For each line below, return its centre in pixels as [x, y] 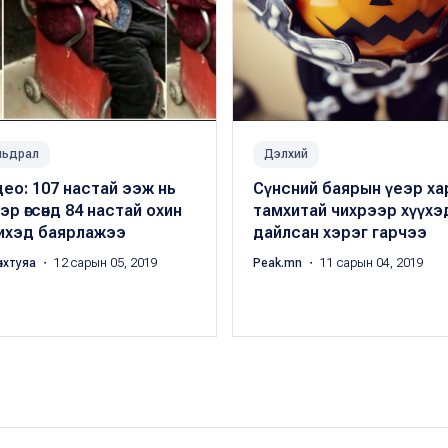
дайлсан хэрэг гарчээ [339, 233]
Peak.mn [278, 263]
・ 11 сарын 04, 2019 [364, 263]
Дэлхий [285, 154]
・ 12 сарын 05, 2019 [98, 263]
